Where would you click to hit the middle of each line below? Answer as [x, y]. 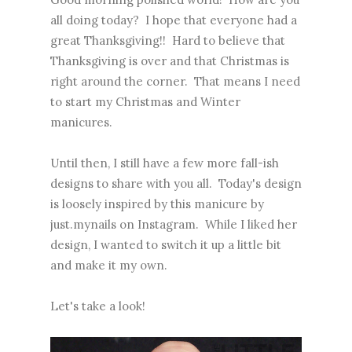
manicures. [81, 123]
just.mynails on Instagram [123, 225]
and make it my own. [109, 266]
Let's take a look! [98, 306]
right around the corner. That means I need [175, 82]
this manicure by [217, 204]
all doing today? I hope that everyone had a [174, 20]
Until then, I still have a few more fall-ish [165, 163]
